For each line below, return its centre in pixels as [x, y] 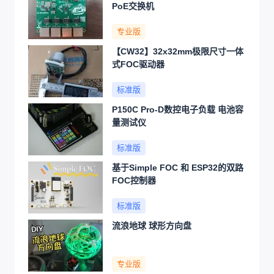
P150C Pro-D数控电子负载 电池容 [178, 109]
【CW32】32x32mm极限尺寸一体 [178, 51]
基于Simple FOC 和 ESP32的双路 [178, 167]
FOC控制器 [134, 180]
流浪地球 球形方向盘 [152, 225]
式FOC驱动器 [138, 64]
